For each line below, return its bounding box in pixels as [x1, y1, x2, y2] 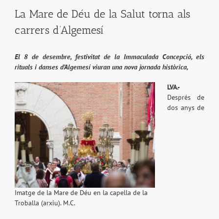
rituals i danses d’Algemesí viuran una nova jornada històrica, [15, 63, 188, 72]
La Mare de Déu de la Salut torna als [15, 7, 190, 21]
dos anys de [167, 103, 204, 112]
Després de [167, 93, 204, 102]
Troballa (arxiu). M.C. [15, 198, 75, 207]
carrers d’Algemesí [15, 23, 103, 37]
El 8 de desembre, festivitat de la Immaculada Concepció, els [15, 52, 204, 62]
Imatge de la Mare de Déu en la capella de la [15, 188, 148, 197]
